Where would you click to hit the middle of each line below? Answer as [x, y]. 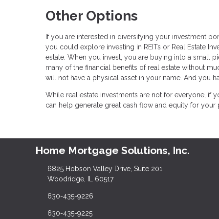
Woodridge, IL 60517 [80, 179]
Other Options [92, 16]
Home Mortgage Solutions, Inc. [112, 150]
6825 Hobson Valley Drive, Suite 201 [105, 168]
